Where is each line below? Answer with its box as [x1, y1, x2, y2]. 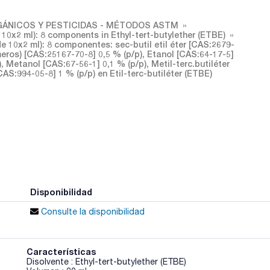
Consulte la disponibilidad [38, 207, 145, 216]
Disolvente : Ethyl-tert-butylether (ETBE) [27, 257, 187, 266]
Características [27, 246, 96, 257]
